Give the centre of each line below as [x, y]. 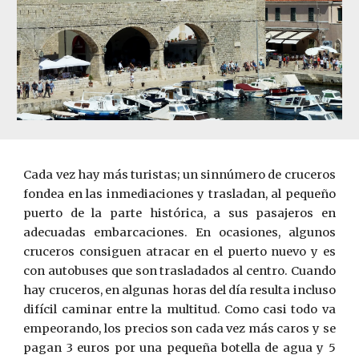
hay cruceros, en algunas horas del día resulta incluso [179, 290]
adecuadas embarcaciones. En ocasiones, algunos [179, 232]
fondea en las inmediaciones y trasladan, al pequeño [179, 194]
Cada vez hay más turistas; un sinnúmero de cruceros [179, 175]
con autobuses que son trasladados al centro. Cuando [179, 271]
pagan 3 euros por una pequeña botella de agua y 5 [179, 348]
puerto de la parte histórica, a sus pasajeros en [179, 213]
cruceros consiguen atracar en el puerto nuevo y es [179, 252]
